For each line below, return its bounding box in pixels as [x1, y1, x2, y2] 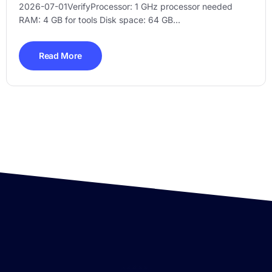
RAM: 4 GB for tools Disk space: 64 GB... [19, 15, 180, 25]
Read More [39, 50, 82, 61]
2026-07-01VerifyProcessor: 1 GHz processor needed [19, 1, 233, 12]
